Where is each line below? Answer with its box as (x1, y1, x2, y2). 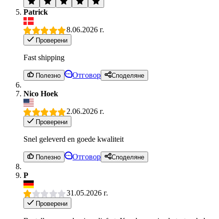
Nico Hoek (23, 89, 58, 98)
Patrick (23, 8, 48, 17)
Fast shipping (23, 53, 65, 62)
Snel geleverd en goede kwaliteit (23, 134, 124, 143)
